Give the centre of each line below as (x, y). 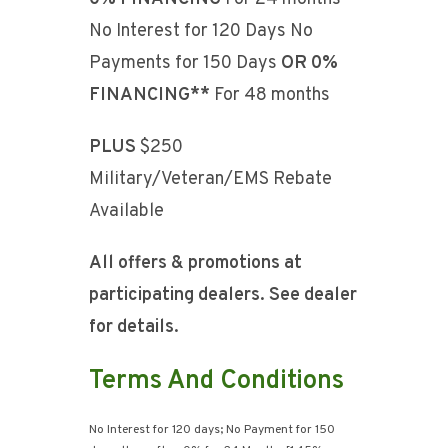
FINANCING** (149, 95)
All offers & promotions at (195, 263)
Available (126, 211)
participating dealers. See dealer (223, 295)
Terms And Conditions (216, 381)
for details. (134, 327)
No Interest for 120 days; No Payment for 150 (212, 430)
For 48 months (270, 95)
